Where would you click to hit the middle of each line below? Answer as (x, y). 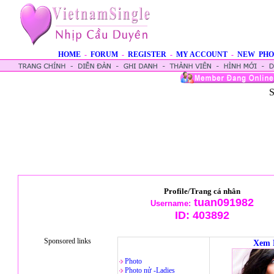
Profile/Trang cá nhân (202, 191)
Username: (170, 203)
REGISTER (147, 54)
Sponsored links (67, 241)
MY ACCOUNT (202, 54)
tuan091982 (222, 202)
